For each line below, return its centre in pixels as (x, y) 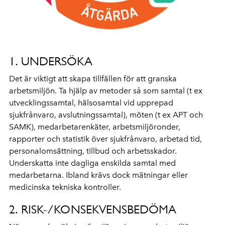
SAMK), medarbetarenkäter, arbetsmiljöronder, (95, 127)
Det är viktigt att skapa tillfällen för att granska (93, 78)
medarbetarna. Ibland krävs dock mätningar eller (98, 175)
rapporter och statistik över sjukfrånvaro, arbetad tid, (105, 139)
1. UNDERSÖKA (51, 61)
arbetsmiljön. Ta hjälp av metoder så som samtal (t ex (106, 90)
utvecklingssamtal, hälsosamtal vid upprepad (91, 102)
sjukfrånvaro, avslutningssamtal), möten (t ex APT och (106, 115)
